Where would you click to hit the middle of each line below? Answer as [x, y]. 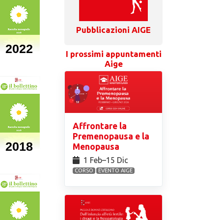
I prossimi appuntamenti [113, 54]
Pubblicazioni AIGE [114, 29]
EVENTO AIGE [116, 170]
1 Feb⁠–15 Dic [107, 160]
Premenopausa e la [111, 136]
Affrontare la [100, 126]
